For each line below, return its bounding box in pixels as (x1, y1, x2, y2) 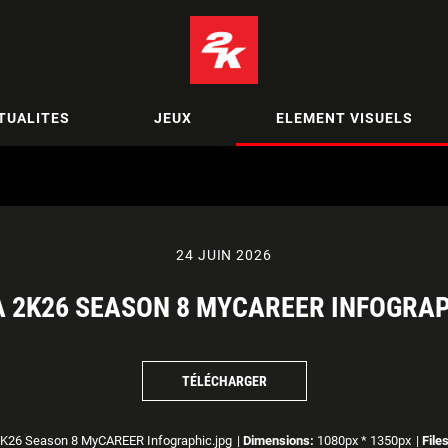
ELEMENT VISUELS (275, 109, 413, 126)
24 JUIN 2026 (175, 247, 273, 263)
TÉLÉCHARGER (181, 372, 267, 389)
